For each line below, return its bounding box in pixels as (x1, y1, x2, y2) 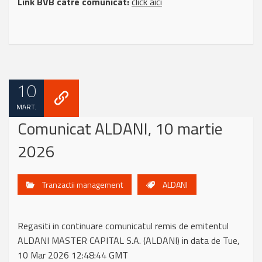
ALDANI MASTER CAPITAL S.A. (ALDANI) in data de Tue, (18, 233, 240, 247)
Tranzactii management (42, 178, 123, 191)
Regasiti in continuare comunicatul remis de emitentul (18, 219, 229, 233)
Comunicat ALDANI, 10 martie (18, 116, 222, 141)
